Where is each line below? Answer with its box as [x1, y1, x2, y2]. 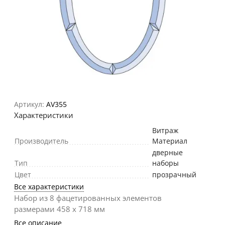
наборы [152, 158, 179, 168]
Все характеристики [14, 182, 84, 192]
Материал [152, 136, 187, 146]
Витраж [152, 126, 178, 136]
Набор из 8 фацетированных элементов [14, 193, 162, 203]
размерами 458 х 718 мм [14, 204, 105, 214]
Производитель [15, 136, 68, 146]
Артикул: [14, 99, 44, 109]
